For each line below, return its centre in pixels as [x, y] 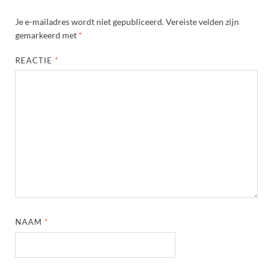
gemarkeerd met [47, 35]
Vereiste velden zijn [202, 21]
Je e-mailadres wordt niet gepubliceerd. [90, 21]
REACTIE [35, 60]
